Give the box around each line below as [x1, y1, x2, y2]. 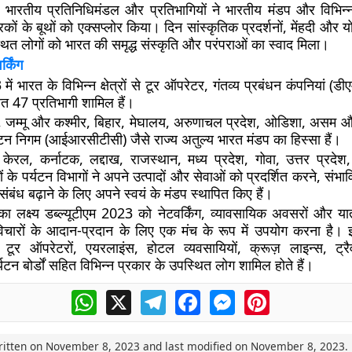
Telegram [165, 288, 222, 305]
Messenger [234, 288, 302, 305]
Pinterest [269, 288, 324, 305]
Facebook [200, 288, 258, 305]
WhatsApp [96, 288, 158, 305]
